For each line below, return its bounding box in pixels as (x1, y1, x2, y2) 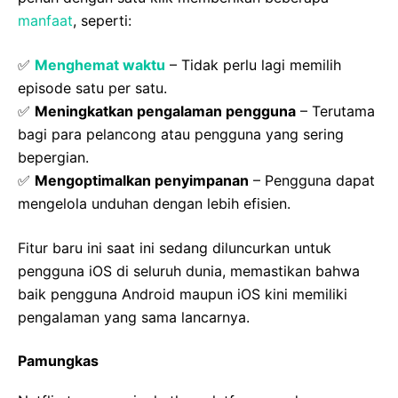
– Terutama (296, 102, 375, 121)
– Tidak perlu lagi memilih (165, 56, 341, 75)
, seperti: (73, 12, 131, 30)
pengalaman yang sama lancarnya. (18, 308, 250, 327)
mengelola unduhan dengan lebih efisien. (18, 195, 291, 213)
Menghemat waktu (35, 56, 165, 75)
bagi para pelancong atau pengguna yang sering (18, 125, 344, 144)
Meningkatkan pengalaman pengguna (35, 102, 296, 121)
